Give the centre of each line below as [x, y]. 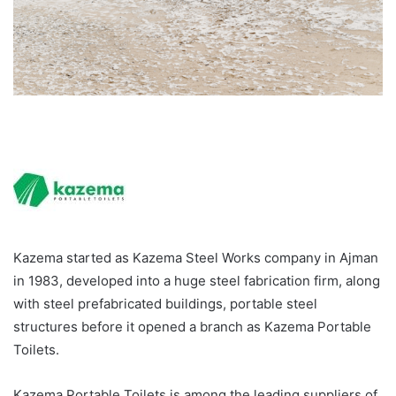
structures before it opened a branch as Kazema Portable [192, 327]
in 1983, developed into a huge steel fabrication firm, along [197, 281]
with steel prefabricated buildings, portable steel [165, 304]
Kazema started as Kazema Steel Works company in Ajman [196, 258]
